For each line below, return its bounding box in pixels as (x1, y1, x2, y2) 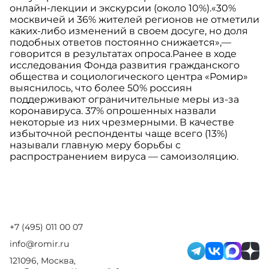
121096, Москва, (10, 255, 76, 267)
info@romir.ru (10, 238, 69, 250)
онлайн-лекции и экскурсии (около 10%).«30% (10, 2, 236, 14)
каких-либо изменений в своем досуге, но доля (10, 25, 248, 37)
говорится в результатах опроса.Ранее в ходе (10, 48, 237, 60)
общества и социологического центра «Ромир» (10, 71, 248, 83)
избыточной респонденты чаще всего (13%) (10, 128, 228, 140)
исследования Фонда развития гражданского (10, 59, 240, 71)
